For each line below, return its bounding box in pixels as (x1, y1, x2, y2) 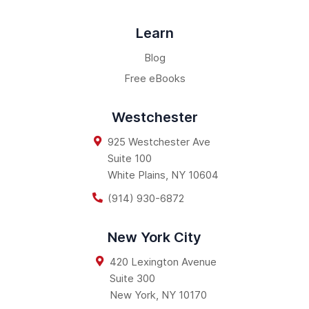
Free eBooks (123, 71, 186, 85)
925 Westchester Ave (108, 134, 210, 148)
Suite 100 (108, 151, 152, 165)
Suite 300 (110, 271, 155, 285)
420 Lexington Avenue (110, 255, 217, 268)
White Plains (108, 168, 166, 181)
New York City (108, 228, 201, 246)
